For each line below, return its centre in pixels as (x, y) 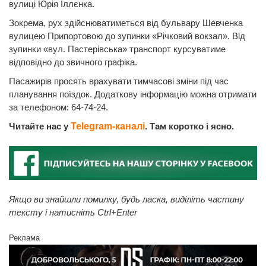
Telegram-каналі (108, 126)
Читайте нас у (40, 126)
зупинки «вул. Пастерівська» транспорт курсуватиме (117, 49)
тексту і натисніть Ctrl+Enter (73, 213)
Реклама (24, 238)
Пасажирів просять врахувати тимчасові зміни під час (119, 81)
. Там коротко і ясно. (189, 126)
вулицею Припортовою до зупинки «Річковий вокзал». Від (127, 36)
